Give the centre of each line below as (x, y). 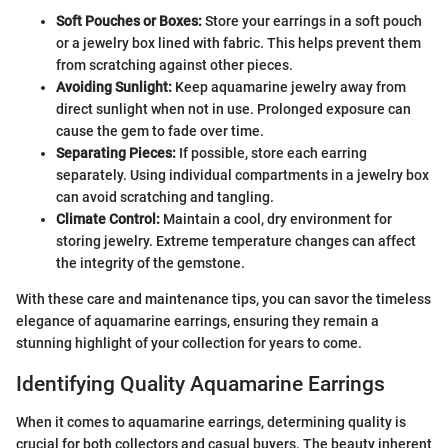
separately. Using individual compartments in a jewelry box (242, 174)
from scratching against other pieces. (174, 64)
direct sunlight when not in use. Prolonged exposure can (233, 108)
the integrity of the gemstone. (150, 262)
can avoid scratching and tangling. (165, 196)
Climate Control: (108, 218)
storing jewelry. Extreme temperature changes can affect (236, 240)
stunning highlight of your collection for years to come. (189, 342)
